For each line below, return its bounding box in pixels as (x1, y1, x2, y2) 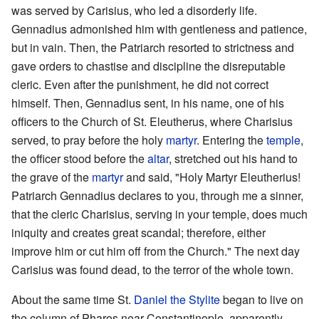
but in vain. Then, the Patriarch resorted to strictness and (11, 38, 294, 56)
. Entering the (197, 131, 266, 148)
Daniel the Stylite (134, 291, 220, 308)
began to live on (220, 291, 303, 308)
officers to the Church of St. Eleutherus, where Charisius (11, 113, 293, 130)
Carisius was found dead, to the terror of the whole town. (11, 261, 293, 278)
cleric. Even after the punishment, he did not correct (11, 75, 268, 93)
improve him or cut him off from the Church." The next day (11, 242, 300, 259)
